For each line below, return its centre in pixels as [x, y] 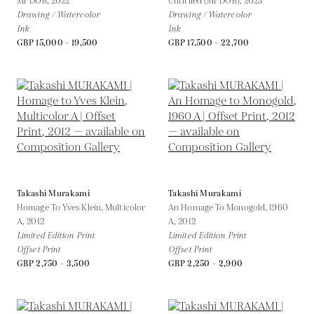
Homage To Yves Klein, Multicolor [81, 207]
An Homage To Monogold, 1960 [228, 207]
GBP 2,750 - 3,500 [54, 264]
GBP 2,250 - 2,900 [206, 264]
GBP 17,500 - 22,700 [209, 43]
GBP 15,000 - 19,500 [57, 43]
